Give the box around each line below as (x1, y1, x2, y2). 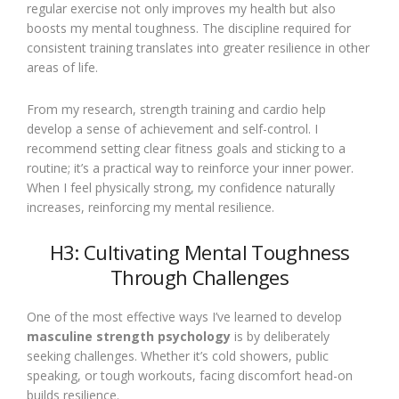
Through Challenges (110, 264, 289, 290)
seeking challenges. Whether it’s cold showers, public (27, 347, 329, 364)
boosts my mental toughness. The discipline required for (27, 20, 351, 37)
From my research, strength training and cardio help (27, 101, 326, 118)
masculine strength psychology (27, 328, 231, 345)
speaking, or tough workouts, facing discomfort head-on (27, 367, 353, 384)
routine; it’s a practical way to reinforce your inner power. (27, 159, 354, 176)
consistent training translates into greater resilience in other (27, 39, 370, 56)
